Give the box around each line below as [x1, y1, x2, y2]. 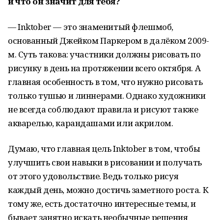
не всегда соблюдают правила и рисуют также [8, 104, 198, 115]
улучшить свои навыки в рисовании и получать [8, 157, 202, 168]
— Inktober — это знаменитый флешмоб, [8, 21, 173, 32]
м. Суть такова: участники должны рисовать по [8, 49, 201, 60]
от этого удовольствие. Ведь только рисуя [8, 170, 179, 182]
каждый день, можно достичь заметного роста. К [8, 184, 209, 195]
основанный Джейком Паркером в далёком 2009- [8, 35, 209, 46]
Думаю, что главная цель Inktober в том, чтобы [8, 143, 200, 154]
